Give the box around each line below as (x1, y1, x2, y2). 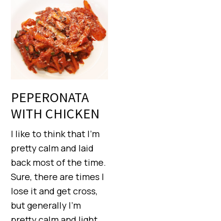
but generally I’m (11, 199, 81, 212)
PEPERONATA (11, 88, 89, 107)
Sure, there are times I (11, 171, 105, 183)
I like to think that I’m (11, 128, 100, 140)
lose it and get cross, (11, 185, 98, 197)
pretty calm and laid (11, 142, 94, 154)
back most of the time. (11, 156, 107, 169)
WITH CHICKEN (11, 105, 100, 123)
